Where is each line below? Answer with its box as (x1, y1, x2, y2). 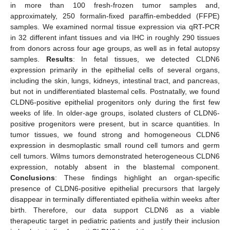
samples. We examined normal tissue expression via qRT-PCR (10, 22, 220, 31)
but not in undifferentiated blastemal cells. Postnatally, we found (10, 87, 220, 95)
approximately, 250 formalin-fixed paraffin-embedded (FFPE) (10, 11, 220, 20)
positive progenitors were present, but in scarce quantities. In (10, 119, 220, 128)
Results (46, 54, 73, 63)
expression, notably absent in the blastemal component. (10, 162, 220, 171)
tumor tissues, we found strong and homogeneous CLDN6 (10, 130, 220, 139)
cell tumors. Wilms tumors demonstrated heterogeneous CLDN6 (10, 151, 220, 160)
